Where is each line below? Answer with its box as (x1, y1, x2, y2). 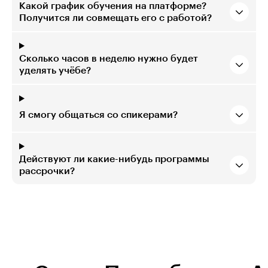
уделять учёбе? (19, 65, 91, 75)
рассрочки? (19, 166, 75, 176)
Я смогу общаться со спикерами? (19, 109, 178, 120)
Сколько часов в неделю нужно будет (19, 53, 198, 63)
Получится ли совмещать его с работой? (19, 13, 212, 23)
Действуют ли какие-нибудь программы (19, 154, 209, 164)
